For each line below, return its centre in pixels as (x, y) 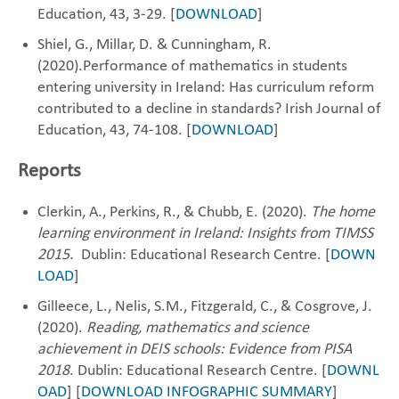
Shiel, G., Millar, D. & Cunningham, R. (155, 45)
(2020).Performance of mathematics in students (192, 66)
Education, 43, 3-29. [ (106, 15)
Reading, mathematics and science (198, 328)
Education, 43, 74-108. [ (114, 130)
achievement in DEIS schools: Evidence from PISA (195, 350)
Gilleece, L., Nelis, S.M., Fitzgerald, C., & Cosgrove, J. (205, 307)
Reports (49, 171)
